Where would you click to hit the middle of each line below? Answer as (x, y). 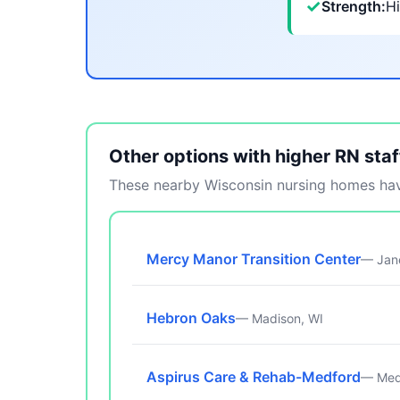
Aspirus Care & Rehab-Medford (254, 377)
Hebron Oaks (191, 318)
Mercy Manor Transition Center (254, 259)
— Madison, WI (279, 318)
